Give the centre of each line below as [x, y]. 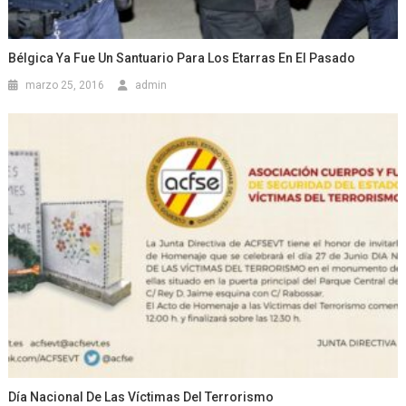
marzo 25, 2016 [65, 85]
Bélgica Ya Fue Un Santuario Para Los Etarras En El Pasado [182, 58]
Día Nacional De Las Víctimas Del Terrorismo [141, 396]
